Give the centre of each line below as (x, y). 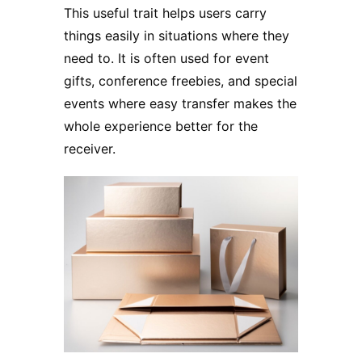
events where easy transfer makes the (180, 104)
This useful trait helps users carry (165, 13)
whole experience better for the (161, 126)
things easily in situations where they (177, 36)
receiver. (90, 149)
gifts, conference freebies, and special (181, 81)
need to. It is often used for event (166, 59)
